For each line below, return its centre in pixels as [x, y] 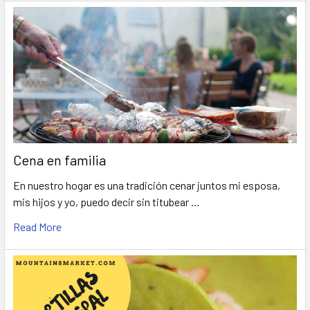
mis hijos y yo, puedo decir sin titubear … [107, 202]
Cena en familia [60, 160]
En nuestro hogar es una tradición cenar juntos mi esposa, [147, 185]
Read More [37, 227]
